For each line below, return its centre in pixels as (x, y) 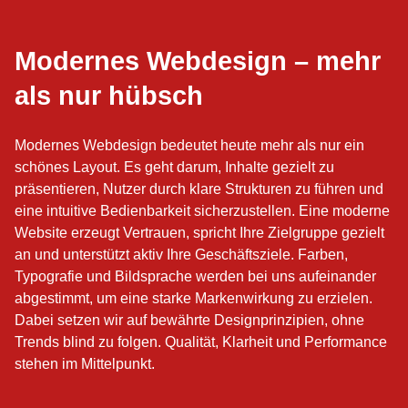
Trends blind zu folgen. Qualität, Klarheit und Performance (201, 342)
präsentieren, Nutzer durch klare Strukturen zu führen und (199, 189)
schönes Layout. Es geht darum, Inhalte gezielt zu (174, 168)
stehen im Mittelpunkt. (85, 364)
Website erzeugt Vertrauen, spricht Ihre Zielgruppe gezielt (199, 233)
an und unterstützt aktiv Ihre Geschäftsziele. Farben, (181, 255)
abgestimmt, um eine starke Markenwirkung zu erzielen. (194, 299)
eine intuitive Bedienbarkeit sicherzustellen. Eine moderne (202, 211)
